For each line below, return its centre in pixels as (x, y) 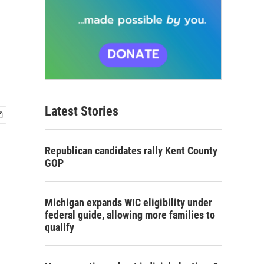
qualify (60, 227)
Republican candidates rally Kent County (131, 151)
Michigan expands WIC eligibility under (128, 203)
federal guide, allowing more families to (130, 215)
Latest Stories (82, 111)
